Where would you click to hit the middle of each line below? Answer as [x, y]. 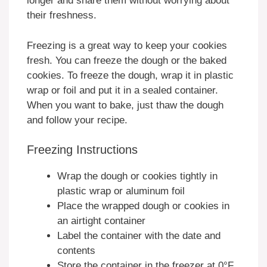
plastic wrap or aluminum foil [121, 191]
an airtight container [101, 221]
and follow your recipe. [77, 120]
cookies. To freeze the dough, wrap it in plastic [130, 75]
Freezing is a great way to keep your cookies [127, 45]
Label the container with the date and [139, 236]
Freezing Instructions [82, 150]
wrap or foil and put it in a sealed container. [122, 90]
